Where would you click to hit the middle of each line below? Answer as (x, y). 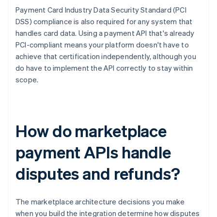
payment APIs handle (93, 152)
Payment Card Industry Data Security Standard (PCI (101, 10)
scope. (27, 80)
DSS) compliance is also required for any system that (104, 22)
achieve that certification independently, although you (106, 56)
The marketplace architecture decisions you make (100, 202)
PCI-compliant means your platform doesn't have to (102, 45)
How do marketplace (91, 131)
